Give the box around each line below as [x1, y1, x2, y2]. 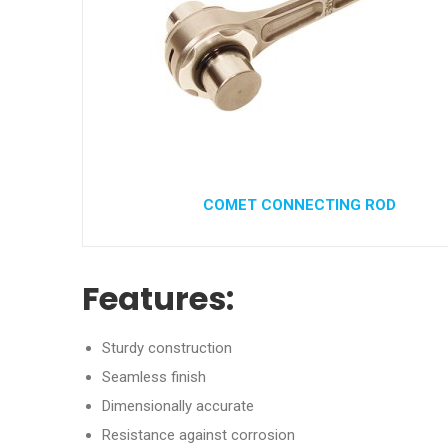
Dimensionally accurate [102, 396, 254, 415]
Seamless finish [102, 367, 206, 386]
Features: [82, 276, 234, 321]
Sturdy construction [102, 338, 232, 357]
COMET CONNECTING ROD [203, 196, 396, 214]
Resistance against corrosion [102, 425, 295, 444]
